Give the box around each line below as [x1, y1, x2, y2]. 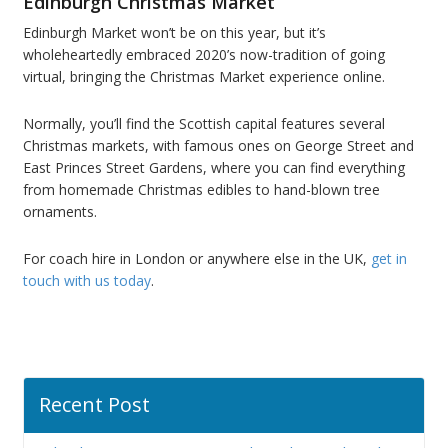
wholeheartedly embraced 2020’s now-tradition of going [23, 44, 385, 64]
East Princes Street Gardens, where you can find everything [23, 157, 405, 177]
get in [371, 248, 407, 268]
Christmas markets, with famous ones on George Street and [23, 135, 414, 155]
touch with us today [23, 270, 151, 290]
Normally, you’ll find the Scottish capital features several [23, 113, 385, 133]
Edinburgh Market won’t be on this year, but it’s [23, 22, 326, 42]
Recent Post [39, 390, 150, 418]
